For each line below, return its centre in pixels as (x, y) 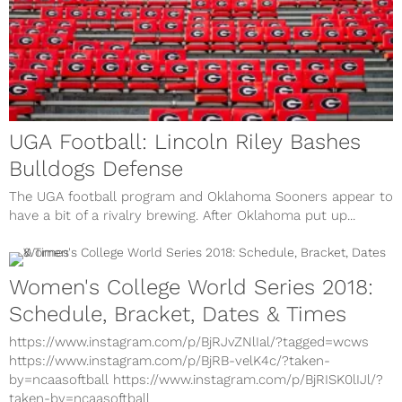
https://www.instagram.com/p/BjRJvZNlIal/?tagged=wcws (189, 342)
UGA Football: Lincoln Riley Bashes (185, 142)
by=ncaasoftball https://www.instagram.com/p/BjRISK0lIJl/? (196, 380)
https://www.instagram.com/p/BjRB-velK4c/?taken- (170, 361)
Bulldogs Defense (96, 169)
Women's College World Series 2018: (191, 288)
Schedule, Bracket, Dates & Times (178, 315)
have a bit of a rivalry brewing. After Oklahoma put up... (182, 216)
